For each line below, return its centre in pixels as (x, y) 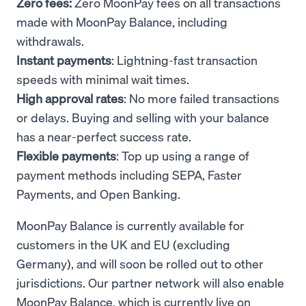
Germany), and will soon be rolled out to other (140, 263)
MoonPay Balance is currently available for (130, 225)
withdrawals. (52, 41)
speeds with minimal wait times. (103, 79)
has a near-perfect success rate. (105, 136)
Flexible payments (66, 155)
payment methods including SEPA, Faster (129, 175)
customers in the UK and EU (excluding (123, 244)
